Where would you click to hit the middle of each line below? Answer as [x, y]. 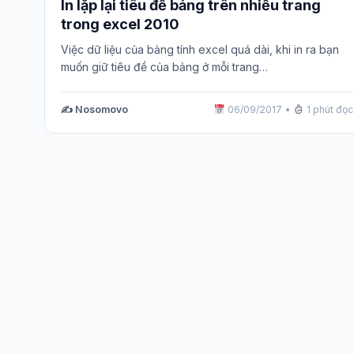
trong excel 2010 [120, 24]
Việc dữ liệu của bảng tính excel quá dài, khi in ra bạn [200, 50]
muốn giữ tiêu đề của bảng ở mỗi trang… [164, 67]
